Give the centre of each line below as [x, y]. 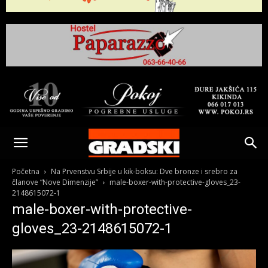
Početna [26, 171]
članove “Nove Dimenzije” [55, 182]
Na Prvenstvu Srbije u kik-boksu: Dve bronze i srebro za [144, 171]
